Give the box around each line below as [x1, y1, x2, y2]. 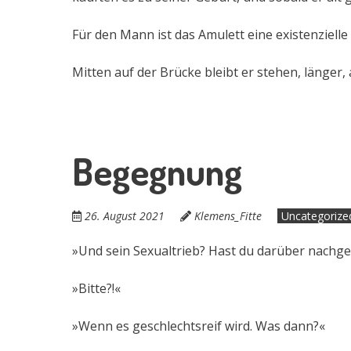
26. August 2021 [85, 208, 165, 223]
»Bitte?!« [72, 279, 121, 297]
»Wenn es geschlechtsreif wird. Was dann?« [72, 317, 325, 335]
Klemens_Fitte [194, 208, 262, 223]
